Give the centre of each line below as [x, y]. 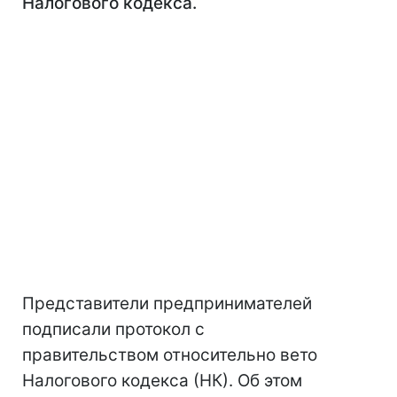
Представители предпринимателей [167, 304]
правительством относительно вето [170, 355]
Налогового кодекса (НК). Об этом [162, 381]
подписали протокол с [113, 329]
